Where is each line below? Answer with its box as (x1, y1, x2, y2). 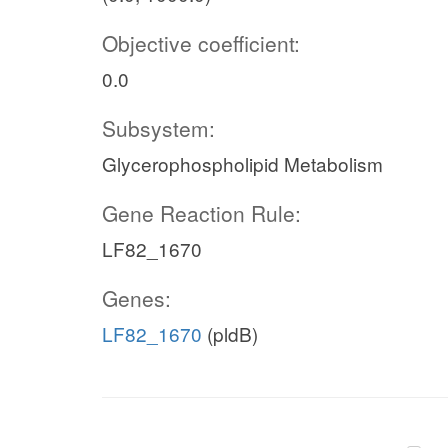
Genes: (102, 283, 171, 313)
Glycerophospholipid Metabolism (102, 150, 383, 177)
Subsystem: (102, 113, 215, 143)
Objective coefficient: (102, 28, 300, 58)
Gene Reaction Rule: (102, 198, 301, 228)
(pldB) (202, 320, 258, 347)
